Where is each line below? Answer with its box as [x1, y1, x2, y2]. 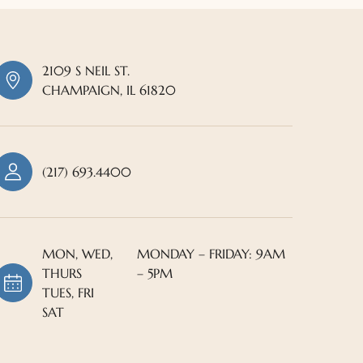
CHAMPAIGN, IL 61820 [42, 81, 177, 98]
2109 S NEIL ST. [42, 62, 130, 79]
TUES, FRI [42, 284, 95, 301]
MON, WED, [42, 245, 113, 262]
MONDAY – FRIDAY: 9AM [137, 245, 285, 262]
